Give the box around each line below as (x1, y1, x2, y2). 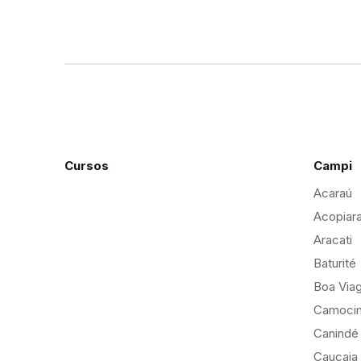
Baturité (313, 255, 356, 272)
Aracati (313, 232, 352, 248)
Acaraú (313, 185, 352, 201)
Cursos (64, 158, 109, 174)
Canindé (313, 326, 359, 342)
